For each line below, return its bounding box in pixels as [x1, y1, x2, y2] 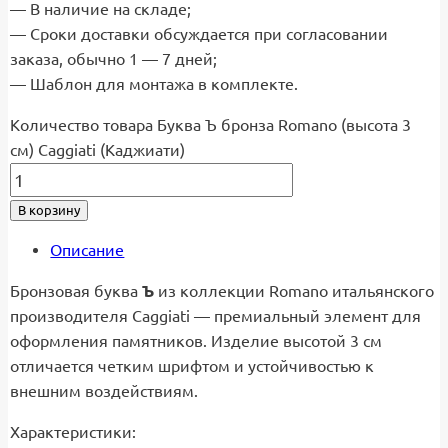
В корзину [18, 202, 81, 218]
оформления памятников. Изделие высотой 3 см [10, 331, 383, 350]
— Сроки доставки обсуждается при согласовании [10, 24, 389, 43]
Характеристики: [10, 422, 137, 441]
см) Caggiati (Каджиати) [10, 140, 186, 159]
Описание [50, 240, 125, 259]
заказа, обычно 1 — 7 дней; [10, 49, 218, 68]
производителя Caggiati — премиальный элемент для [10, 306, 422, 325]
